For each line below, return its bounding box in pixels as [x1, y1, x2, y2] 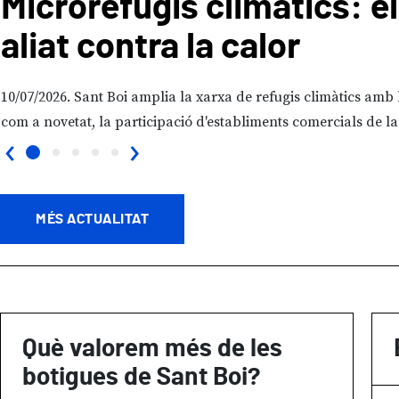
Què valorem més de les [22, 337, 282, 362]
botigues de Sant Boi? [22, 365, 260, 391]
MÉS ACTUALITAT [36, 212, 149, 227]
